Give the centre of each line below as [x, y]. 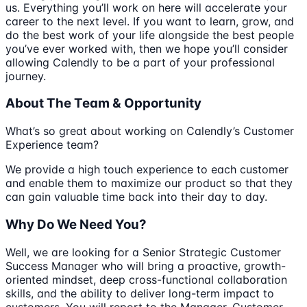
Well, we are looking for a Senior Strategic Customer [143, 252]
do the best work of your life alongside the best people [150, 35]
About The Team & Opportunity [103, 103]
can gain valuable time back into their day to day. [136, 197]
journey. [26, 76]
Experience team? [52, 145]
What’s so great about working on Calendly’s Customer [150, 131]
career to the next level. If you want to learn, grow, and [150, 21]
